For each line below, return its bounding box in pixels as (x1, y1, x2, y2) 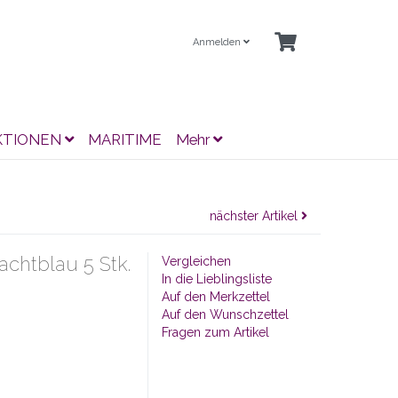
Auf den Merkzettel (162, 290, 270, 304)
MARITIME (88, 131, 162, 148)
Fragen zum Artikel (162, 325, 269, 339)
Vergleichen (162, 254, 231, 268)
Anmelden (193, 36, 243, 48)
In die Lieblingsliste (162, 272, 272, 286)
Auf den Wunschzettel (162, 307, 289, 322)
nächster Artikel (210, 209, 301, 223)
